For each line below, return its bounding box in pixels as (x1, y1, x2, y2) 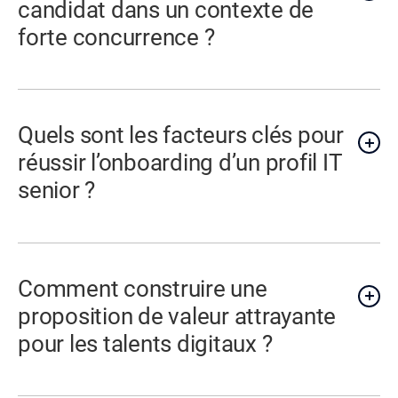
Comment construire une (18, 275, 267, 302)
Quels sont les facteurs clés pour (18, 122, 344, 149)
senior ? (18, 177, 96, 204)
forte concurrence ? (18, 23, 215, 51)
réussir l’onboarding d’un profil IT (18, 149, 343, 177)
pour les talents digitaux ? (18, 330, 273, 357)
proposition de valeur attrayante (18, 302, 337, 330)
